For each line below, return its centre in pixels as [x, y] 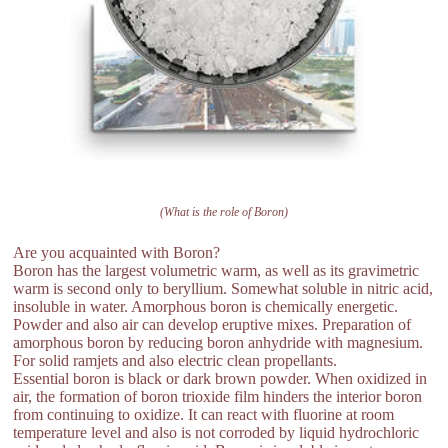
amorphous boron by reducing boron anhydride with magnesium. [218, 342]
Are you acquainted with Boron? [117, 252]
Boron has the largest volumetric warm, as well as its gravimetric [216, 270]
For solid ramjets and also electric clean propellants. [175, 360]
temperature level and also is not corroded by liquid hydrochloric [216, 432]
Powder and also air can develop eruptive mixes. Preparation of [212, 324]
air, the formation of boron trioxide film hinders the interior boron [218, 396]
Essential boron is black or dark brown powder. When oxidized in [220, 378]
